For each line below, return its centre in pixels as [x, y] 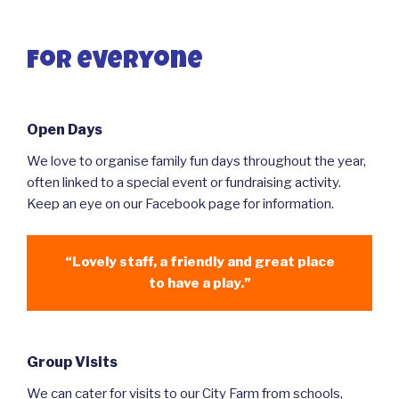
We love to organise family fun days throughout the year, [196, 162]
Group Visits [72, 362]
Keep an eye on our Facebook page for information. [180, 204]
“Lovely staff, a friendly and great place [199, 262]
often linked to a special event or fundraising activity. [184, 183]
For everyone [115, 63]
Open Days [65, 130]
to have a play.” [199, 284]
